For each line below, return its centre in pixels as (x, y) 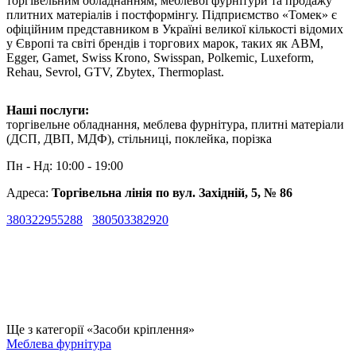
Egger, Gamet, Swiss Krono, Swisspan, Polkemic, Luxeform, (160, 57)
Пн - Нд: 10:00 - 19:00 (65, 165)
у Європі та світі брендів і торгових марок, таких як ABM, (165, 43)
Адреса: (29, 192)
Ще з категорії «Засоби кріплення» (101, 329)
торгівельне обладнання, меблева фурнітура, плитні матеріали (175, 124)
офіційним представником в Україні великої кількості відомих (175, 29)
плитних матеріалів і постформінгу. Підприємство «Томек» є (172, 14)
